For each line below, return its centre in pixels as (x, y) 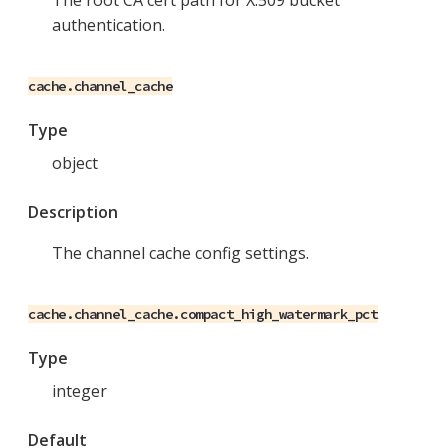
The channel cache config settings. (180, 253)
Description (73, 212)
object (75, 163)
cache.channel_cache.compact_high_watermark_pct (203, 314)
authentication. (108, 25)
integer (79, 391)
